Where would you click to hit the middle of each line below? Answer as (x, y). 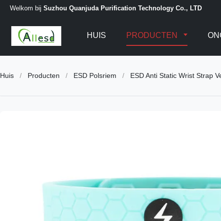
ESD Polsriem (95, 75)
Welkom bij (27, 8)
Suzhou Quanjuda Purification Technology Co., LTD (123, 8)
